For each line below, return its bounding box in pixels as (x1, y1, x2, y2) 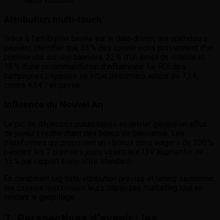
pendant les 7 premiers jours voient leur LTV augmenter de (4, 147, 204, 157)
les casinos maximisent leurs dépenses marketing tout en (4, 183, 203, 192)
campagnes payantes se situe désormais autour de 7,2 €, (4, 71, 199, 81)
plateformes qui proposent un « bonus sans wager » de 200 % (4, 137, 213, 147)
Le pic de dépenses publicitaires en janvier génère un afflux (4, 119, 207, 129)
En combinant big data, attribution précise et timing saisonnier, (4, 173, 216, 183)
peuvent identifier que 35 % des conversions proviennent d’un (4, 43, 214, 53)
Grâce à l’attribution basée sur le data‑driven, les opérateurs (4, 34, 208, 44)
